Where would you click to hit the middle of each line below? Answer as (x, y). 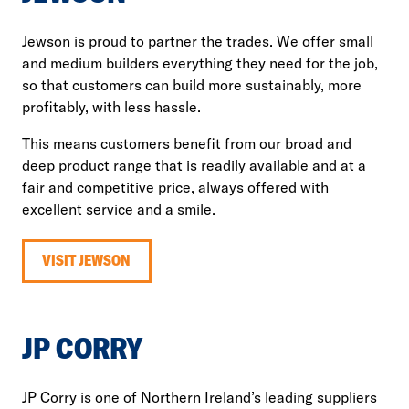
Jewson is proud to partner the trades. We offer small (198, 42)
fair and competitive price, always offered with (175, 188)
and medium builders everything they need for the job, (200, 63)
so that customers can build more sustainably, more (192, 85)
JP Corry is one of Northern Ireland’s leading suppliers (199, 397)
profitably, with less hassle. (111, 107)
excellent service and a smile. (119, 210)
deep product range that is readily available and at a (194, 166)
